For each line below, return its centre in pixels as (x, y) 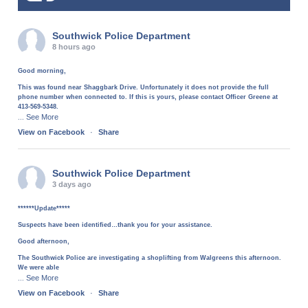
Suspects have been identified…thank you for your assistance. (115, 224)
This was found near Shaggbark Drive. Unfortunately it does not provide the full (144, 87)
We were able (39, 267)
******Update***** (44, 208)
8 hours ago (74, 46)
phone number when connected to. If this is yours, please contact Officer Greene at (148, 97)
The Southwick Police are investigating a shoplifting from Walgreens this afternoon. (150, 257)
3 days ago (72, 184)
